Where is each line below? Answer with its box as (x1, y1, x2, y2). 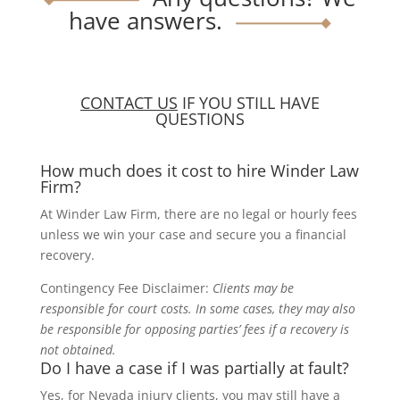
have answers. (68, 4, 222, 37)
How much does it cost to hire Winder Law (39, 159, 359, 181)
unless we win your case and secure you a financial (39, 225, 346, 243)
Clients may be (212, 279, 294, 296)
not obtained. (39, 340, 116, 358)
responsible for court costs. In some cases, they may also (39, 299, 355, 317)
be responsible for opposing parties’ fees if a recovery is (39, 320, 349, 337)
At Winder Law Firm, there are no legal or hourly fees (39, 204, 357, 222)
